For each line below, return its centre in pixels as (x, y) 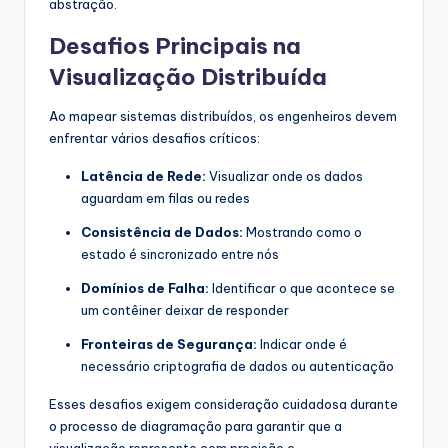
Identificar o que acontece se (302, 288)
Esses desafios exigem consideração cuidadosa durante (223, 404)
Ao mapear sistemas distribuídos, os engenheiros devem (223, 116)
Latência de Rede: (143, 176)
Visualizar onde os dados (284, 176)
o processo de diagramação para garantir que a (195, 426)
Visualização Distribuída (188, 77)
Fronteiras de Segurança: (169, 344)
